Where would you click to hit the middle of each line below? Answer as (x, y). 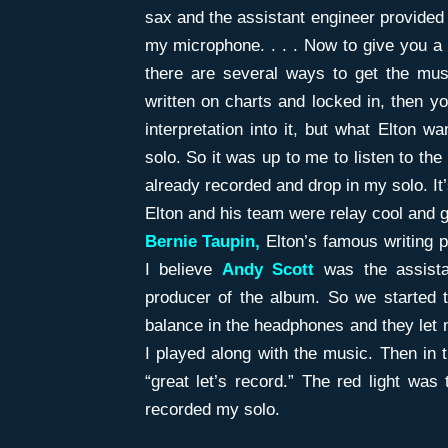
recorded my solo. (212, 409)
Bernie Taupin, (202, 241)
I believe (183, 269)
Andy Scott (268, 269)
